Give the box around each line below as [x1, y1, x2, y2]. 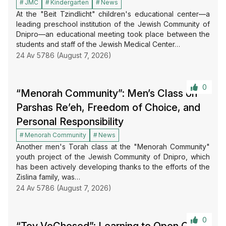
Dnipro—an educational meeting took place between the [16, 30, 210, 38]
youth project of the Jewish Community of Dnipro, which [16, 152, 210, 161]
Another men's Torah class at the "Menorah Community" [16, 142, 210, 151]
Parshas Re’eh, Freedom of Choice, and [16, 101, 200, 114]
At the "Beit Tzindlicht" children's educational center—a [16, 10, 210, 18]
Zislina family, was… [16, 173, 80, 181]
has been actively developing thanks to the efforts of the [16, 162, 210, 171]
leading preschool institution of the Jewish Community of [16, 20, 210, 28]
